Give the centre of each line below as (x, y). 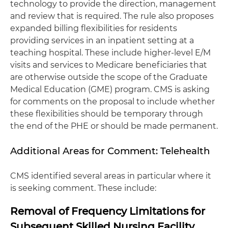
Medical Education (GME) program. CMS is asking (110, 89)
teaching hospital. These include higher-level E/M (110, 53)
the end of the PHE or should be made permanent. (114, 126)
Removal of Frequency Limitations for (108, 211)
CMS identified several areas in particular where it (111, 176)
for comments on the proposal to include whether (112, 102)
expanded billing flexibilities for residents (94, 28)
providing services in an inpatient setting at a (102, 40)
